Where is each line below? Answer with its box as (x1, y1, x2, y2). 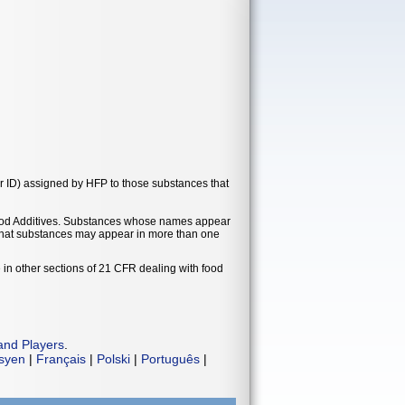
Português (141, 352, 200, 367)
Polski (97, 352, 130, 367)
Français (36, 352, 86, 367)
